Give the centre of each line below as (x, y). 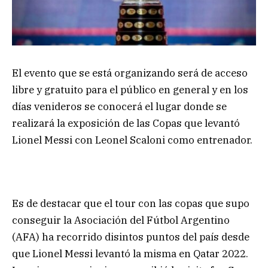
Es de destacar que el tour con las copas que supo (131, 203)
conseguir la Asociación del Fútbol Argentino (121, 220)
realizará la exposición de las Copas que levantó (126, 123)
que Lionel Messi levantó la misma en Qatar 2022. (130, 253)
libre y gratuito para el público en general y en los (130, 89)
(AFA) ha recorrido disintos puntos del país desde (131, 237)
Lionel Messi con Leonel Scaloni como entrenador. (132, 140)
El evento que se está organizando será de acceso (130, 73)
